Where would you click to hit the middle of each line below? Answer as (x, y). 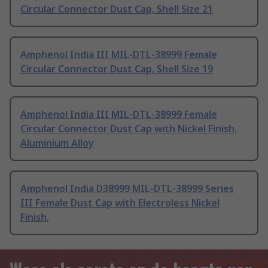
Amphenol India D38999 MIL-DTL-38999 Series (127, 189)
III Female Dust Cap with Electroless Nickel (120, 203)
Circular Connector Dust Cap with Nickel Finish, (129, 129)
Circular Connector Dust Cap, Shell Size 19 (117, 69)
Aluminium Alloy (57, 143)
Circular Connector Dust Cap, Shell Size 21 (117, 9)
